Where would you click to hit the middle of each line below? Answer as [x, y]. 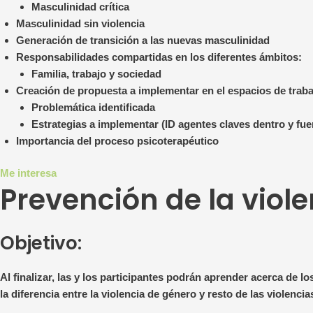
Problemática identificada [93, 107]
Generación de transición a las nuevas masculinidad [143, 40]
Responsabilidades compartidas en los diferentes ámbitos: [159, 57]
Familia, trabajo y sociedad [96, 73]
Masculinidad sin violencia [80, 23]
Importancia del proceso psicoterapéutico [117, 140]
